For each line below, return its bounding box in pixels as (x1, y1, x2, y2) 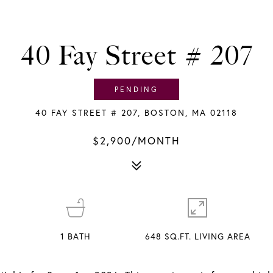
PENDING (115, 85, 158, 94)
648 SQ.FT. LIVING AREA (144, 231, 250, 242)
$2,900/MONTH (93, 134, 180, 147)
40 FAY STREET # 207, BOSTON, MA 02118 (35, 107, 238, 118)
